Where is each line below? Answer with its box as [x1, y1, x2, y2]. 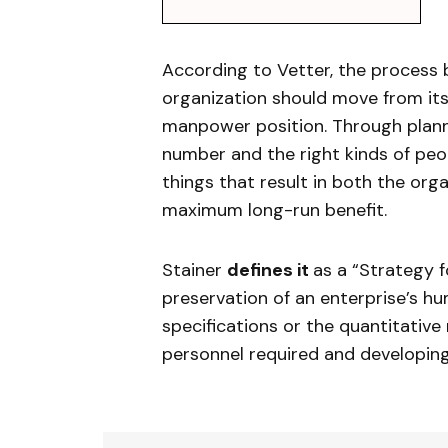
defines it [227, 257, 313, 282]
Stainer [162, 257, 227, 282]
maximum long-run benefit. [162, 197, 387, 222]
